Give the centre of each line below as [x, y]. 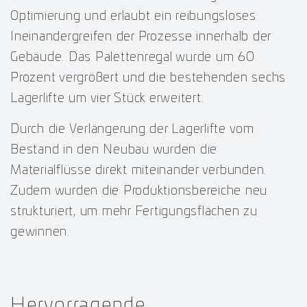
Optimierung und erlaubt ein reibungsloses [133, 16]
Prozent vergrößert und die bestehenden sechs [148, 78]
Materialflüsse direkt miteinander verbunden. [138, 170]
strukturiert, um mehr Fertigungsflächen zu [134, 211]
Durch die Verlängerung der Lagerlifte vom [132, 129]
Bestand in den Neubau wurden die [114, 150]
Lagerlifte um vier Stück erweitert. [107, 98]
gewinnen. [40, 232]
